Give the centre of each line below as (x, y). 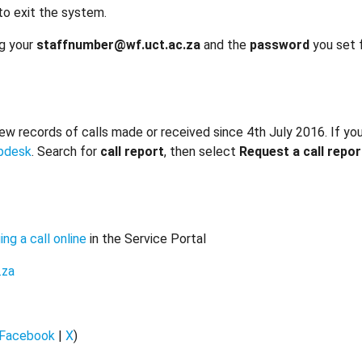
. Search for (66, 152)
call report (132, 152)
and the (225, 45)
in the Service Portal (146, 239)
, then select (202, 152)
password (280, 45)
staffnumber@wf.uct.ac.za (118, 45)
